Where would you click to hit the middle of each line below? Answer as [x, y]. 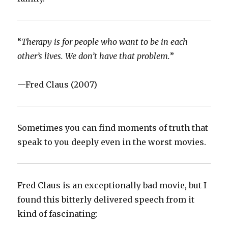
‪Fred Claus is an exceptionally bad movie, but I [112, 186]
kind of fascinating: [58, 214]
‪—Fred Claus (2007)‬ [58, 85]
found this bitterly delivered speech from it [106, 200]
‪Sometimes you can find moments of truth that [113, 128]
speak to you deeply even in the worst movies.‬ [112, 142]
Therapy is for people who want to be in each [105, 42]
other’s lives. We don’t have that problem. [94, 56]
